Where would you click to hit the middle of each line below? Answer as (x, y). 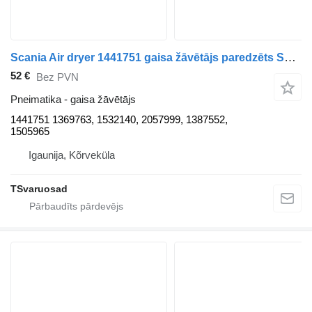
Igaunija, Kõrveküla (72, 155)
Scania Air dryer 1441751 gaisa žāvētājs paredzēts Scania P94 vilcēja (290, 58)
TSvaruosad (39, 189)
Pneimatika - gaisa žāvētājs (73, 100)
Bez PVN (57, 77)
